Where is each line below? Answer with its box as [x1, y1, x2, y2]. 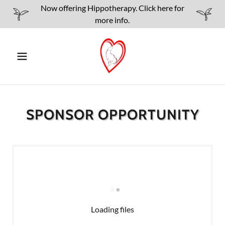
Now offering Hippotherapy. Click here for [40, 3, 184, 13]
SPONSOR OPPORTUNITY [26, 106, 199, 123]
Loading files [91, 204, 134, 214]
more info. [95, 15, 130, 25]
